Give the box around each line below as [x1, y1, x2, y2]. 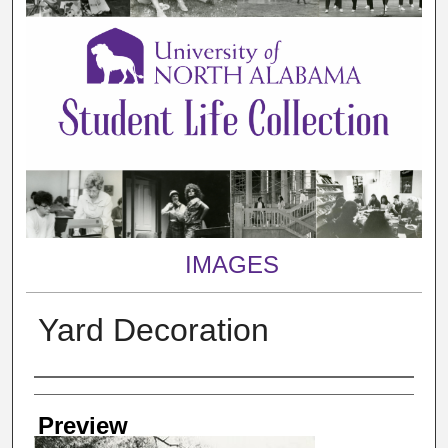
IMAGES [184, 250, 279, 278]
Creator [33, 382, 113, 410]
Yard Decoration [37, 311, 269, 348]
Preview [37, 411, 128, 439]
